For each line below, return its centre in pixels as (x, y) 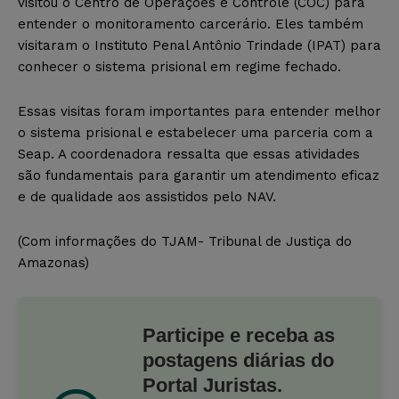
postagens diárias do (238, 360)
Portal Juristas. (212, 385)
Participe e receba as (239, 335)
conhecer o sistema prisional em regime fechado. (179, 66)
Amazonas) (53, 262)
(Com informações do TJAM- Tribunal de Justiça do (185, 241)
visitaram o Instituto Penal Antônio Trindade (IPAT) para (199, 45)
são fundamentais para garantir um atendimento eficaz (199, 175)
